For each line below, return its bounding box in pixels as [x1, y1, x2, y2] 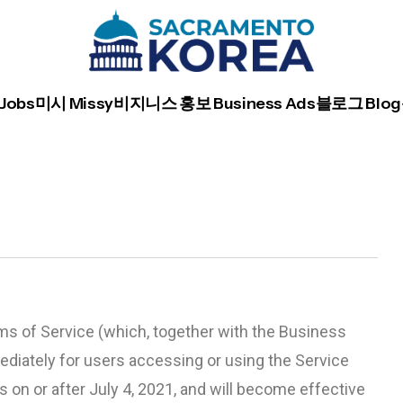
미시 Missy [34, 94, 113, 114]
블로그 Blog [315, 94, 401, 114]
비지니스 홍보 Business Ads [112, 94, 316, 114]
